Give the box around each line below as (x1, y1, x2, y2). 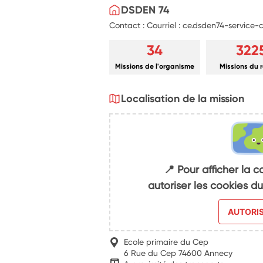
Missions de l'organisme (115, 62, 195, 70)
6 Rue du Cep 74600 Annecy (124, 248, 233, 258)
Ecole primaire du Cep (124, 237, 209, 247)
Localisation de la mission (121, 92, 245, 105)
